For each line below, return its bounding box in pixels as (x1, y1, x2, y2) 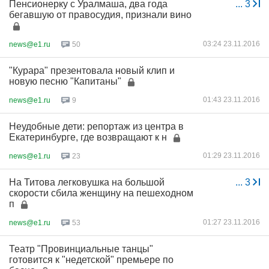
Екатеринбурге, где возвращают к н (9, 132, 167, 142)
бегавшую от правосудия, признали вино (9, 10, 192, 20)
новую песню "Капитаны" (9, 76, 121, 86)
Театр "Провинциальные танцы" (9, 244, 153, 254)
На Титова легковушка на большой (9, 177, 165, 187)
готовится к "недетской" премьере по (9, 255, 174, 265)
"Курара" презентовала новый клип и (9, 65, 175, 76)
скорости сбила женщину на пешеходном (9, 188, 193, 198)
